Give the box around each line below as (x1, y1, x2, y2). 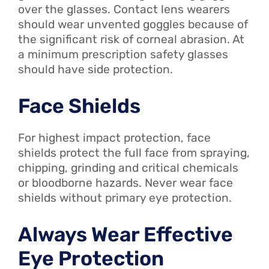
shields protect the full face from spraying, (18, 145, 250, 160)
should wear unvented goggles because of (18, 17, 248, 31)
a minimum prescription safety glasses (18, 47, 228, 61)
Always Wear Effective (18, 222, 233, 246)
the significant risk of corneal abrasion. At (18, 32, 244, 46)
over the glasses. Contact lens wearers (18, 2, 230, 16)
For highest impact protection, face (18, 130, 211, 145)
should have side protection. (18, 62, 173, 76)
